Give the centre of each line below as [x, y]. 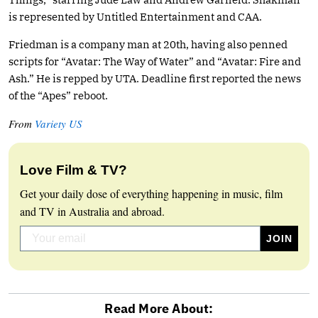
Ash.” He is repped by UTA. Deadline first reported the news [155, 78]
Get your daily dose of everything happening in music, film [151, 193]
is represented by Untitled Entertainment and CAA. [135, 16]
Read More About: [159, 308]
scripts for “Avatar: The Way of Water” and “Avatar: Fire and [155, 61]
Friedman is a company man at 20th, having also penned [148, 44]
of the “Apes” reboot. [58, 95]
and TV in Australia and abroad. [92, 211]
